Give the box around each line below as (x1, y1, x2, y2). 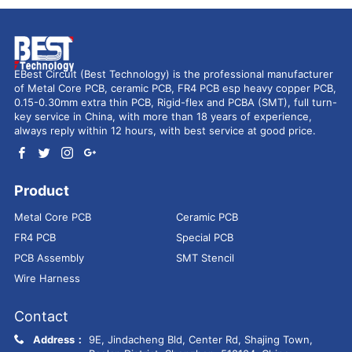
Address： (32, 333, 85, 346)
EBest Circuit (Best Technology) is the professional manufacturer (13, 68, 333, 81)
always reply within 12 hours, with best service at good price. (13, 124, 316, 137)
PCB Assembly (13, 251, 84, 265)
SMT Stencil (176, 251, 234, 265)
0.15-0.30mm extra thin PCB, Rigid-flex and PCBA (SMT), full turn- (13, 96, 337, 109)
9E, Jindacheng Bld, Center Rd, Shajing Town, (88, 333, 313, 346)
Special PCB (176, 231, 233, 244)
